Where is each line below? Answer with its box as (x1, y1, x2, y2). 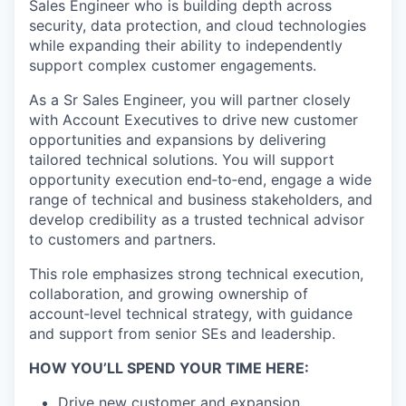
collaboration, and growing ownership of (29, 285, 308, 304)
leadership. (261, 324, 335, 343)
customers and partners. (48, 230, 216, 249)
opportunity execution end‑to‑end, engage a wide (29, 170, 372, 189)
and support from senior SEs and (29, 324, 261, 343)
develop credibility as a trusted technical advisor (29, 210, 364, 229)
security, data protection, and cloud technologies (29, 16, 366, 35)
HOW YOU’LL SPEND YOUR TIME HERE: (29, 359, 309, 378)
